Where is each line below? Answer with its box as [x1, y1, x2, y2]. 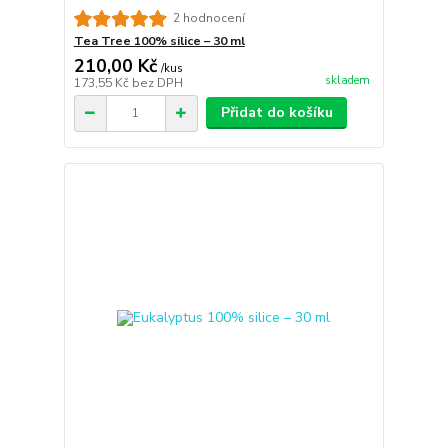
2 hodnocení [172, 10, 245, 27]
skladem [324, 73, 370, 89]
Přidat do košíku [220, 103, 333, 122]
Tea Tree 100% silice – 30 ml [73, 33, 245, 49]
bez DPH [131, 75, 183, 91]
